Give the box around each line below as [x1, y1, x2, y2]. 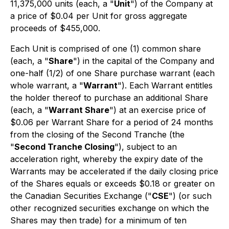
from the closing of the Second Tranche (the [10, 129, 185, 140]
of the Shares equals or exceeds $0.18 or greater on [10, 178, 215, 189]
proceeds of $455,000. [10, 23, 100, 33]
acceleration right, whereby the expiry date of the [10, 154, 203, 164]
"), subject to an [114, 142, 177, 152]
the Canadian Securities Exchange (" [10, 191, 152, 201]
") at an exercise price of [109, 105, 206, 115]
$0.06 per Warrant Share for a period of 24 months [10, 117, 213, 127]
